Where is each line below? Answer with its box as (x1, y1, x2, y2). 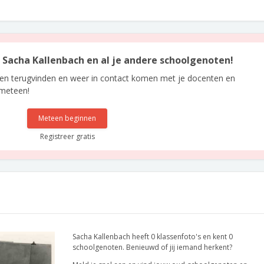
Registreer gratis (39, 131, 95, 141)
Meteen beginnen (38, 113, 97, 123)
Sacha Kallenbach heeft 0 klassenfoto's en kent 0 (72, 232, 233, 242)
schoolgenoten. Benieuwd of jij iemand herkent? (72, 242, 232, 252)
